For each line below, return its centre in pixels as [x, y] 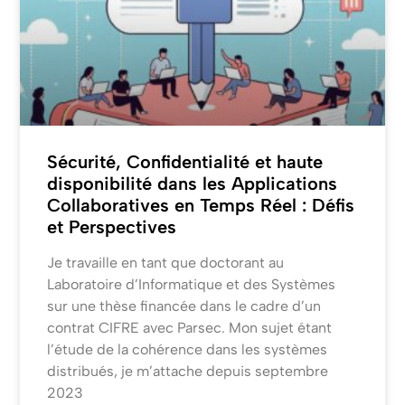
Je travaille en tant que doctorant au [166, 263]
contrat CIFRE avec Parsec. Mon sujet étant [190, 328]
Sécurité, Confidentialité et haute [185, 162]
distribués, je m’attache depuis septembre [188, 372]
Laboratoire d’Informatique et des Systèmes [192, 285]
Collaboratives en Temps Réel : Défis [201, 206]
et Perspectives [112, 227]
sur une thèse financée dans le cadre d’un [184, 306]
